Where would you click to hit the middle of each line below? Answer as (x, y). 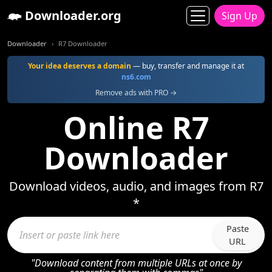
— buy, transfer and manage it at (188, 66)
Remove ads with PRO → (136, 93)
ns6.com (136, 77)
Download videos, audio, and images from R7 (136, 186)
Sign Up (240, 16)
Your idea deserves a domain (80, 66)
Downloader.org (72, 15)
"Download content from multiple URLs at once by (136, 263)
